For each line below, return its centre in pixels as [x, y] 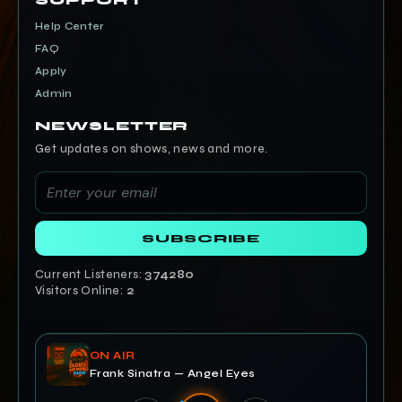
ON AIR [113, 356]
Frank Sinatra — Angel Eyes [173, 374]
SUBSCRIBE [201, 239]
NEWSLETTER [112, 126]
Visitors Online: [81, 291]
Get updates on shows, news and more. [152, 149]
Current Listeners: [90, 275]
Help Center [70, 26]
